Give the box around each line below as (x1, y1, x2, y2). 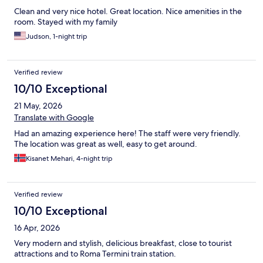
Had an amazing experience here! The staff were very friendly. (14, 128, 241, 139)
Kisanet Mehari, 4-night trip (26, 154, 113, 164)
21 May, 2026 (14, 100, 62, 112)
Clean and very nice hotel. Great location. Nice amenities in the (14, 6, 242, 17)
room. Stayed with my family (14, 16, 117, 28)
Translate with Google (14, 112, 94, 123)
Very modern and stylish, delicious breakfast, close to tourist (14, 238, 232, 249)
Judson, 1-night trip (26, 32, 87, 42)
